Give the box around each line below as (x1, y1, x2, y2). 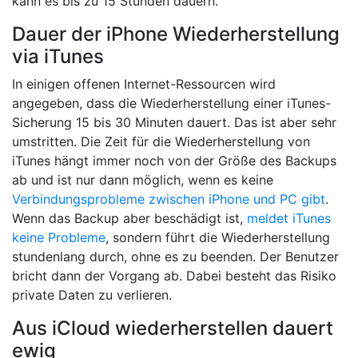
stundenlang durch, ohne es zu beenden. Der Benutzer (12, 249, 339, 265)
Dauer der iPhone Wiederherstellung (12, 22, 340, 46)
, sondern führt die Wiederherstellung (105, 229, 330, 246)
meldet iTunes (247, 210, 331, 227)
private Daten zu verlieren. (12, 287, 172, 304)
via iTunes (12, 45, 104, 69)
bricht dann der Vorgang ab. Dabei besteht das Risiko (12, 268, 336, 284)
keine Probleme (12, 229, 105, 246)
